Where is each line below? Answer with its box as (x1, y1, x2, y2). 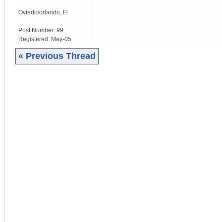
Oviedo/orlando (18, 8, 60, 16)
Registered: (18, 35, 51, 43)
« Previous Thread (18, 51, 96, 61)
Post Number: (18, 26, 56, 34)
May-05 (51, 35, 71, 43)
